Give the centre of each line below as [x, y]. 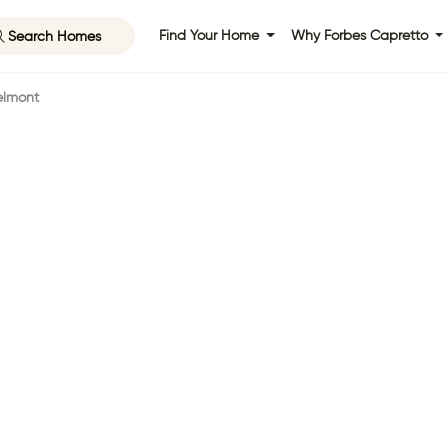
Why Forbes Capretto [361, 36]
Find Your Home [210, 36]
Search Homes [54, 35]
